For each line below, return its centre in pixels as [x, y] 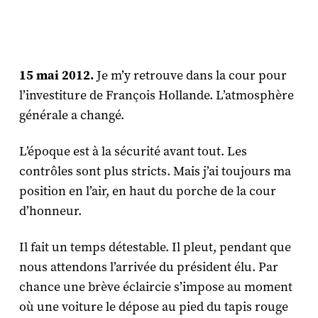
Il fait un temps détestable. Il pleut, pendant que [155, 247]
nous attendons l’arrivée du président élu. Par [148, 267]
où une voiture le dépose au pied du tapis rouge [153, 307]
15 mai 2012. [57, 75]
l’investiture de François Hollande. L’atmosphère [156, 95]
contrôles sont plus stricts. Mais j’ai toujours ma [155, 171]
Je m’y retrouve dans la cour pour [191, 75]
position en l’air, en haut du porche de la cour [147, 191]
